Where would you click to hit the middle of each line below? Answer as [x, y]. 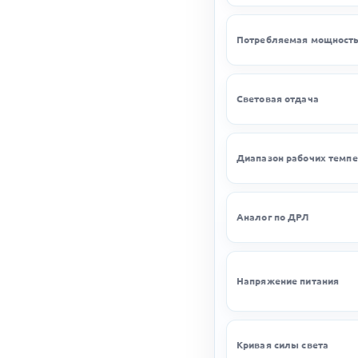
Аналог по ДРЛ [273, 217]
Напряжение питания [288, 281]
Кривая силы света [283, 345]
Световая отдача [278, 99]
